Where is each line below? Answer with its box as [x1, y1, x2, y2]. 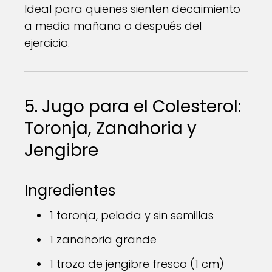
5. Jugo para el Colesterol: [24, 95, 241, 118]
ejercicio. [24, 35, 70, 50]
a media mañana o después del [24, 18, 202, 33]
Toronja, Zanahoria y [24, 117, 197, 140]
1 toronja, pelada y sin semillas [50, 208, 214, 223]
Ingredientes [24, 180, 115, 200]
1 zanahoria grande [50, 232, 157, 247]
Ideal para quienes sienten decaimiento [24, 1, 240, 16]
